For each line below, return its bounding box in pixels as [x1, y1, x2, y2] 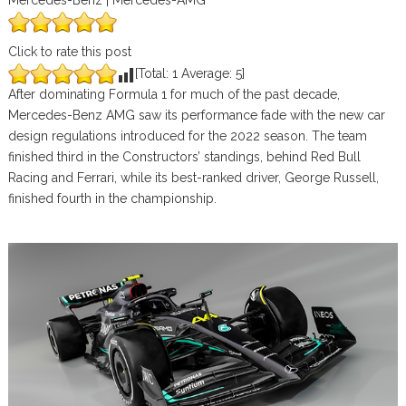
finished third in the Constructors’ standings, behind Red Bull [7, 150, 361, 164]
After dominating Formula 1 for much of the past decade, [7, 87, 340, 101]
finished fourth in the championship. [7, 191, 217, 206]
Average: [177, 66, 236, 81]
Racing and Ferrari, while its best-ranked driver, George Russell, [7, 170, 379, 185]
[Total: [134, 66, 172, 81]
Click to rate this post [7, 44, 131, 59]
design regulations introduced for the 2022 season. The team [7, 129, 367, 143]
